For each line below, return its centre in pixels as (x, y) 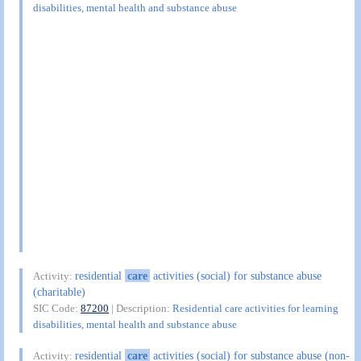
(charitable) (60, 291)
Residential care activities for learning (256, 308)
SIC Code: (57, 308)
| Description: (141, 308)
